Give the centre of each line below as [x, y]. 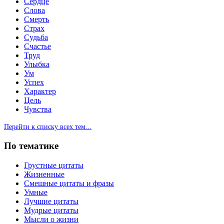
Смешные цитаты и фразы [69, 183]
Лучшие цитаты [51, 201]
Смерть [36, 19]
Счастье [37, 46]
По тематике [31, 146]
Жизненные [44, 174]
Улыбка [37, 64]
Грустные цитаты [54, 165]
